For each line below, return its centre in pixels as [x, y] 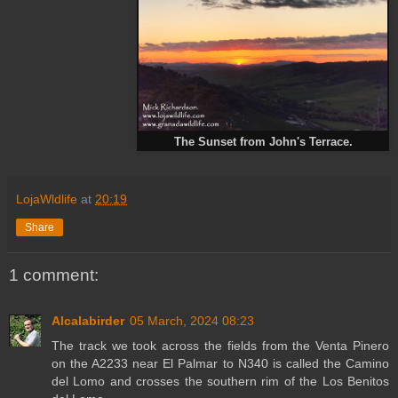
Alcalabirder [88, 321]
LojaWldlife [47, 199]
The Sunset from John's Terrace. [263, 142]
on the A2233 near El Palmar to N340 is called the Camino [220, 364]
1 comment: [54, 275]
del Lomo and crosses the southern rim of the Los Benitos [220, 382]
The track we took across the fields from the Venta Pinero [220, 346]
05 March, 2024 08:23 [192, 321]
